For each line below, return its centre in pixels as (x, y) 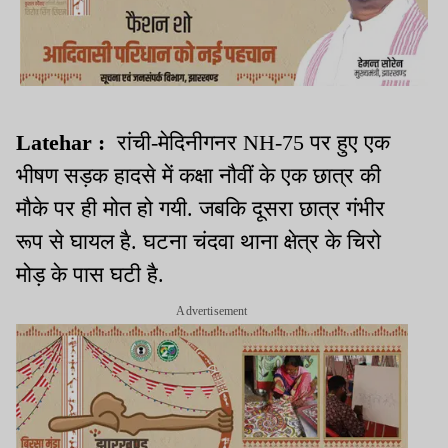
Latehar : (63, 142)
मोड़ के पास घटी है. (93, 274)
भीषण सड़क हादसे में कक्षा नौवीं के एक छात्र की (198, 175)
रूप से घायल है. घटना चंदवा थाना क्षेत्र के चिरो (198, 241)
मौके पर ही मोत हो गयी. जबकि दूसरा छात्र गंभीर (200, 208)
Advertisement (212, 310)
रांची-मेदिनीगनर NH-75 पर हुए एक (250, 142)
